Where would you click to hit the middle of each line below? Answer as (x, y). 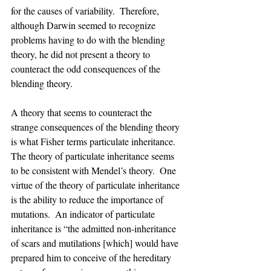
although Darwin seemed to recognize (84, 25)
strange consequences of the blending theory (96, 127)
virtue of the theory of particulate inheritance (96, 185)
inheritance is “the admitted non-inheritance (95, 228)
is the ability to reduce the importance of (88, 199)
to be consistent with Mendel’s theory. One (95, 170)
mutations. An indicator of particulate (84, 214)
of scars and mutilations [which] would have (96, 243)
